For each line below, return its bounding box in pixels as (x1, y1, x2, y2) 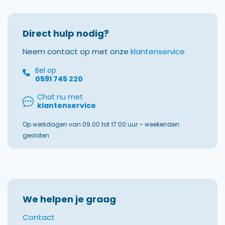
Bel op (35, 65, 56, 75)
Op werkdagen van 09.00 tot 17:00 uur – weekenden (23, 120, 179, 129)
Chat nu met (37, 91, 83, 102)
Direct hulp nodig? (23, 27, 109, 40)
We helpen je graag (23, 192, 116, 205)
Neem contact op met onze (23, 46, 131, 57)
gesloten (23, 131, 49, 140)
